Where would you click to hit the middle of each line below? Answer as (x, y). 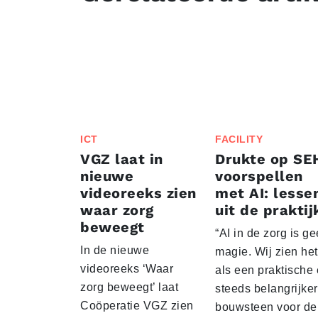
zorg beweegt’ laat (129, 287)
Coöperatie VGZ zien (137, 306)
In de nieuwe (115, 251)
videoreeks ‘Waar (127, 269)
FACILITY (239, 139)
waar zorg (117, 210)
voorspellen (259, 176)
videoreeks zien (138, 193)
